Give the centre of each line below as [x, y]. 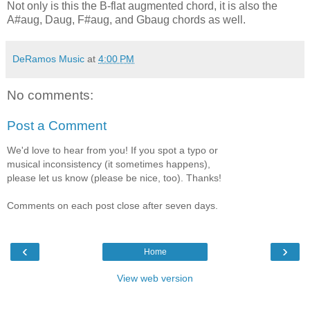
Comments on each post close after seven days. [112, 205]
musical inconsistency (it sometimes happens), [109, 164]
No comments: [50, 95]
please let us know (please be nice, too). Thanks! [114, 177]
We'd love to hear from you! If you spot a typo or [112, 150]
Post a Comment [57, 125]
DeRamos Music [48, 58]
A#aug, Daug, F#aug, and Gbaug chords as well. [126, 19]
